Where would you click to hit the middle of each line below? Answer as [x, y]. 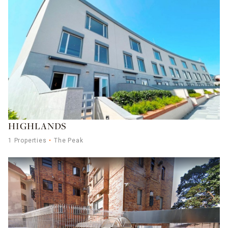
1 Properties [27, 140]
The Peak [69, 140]
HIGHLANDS [38, 127]
